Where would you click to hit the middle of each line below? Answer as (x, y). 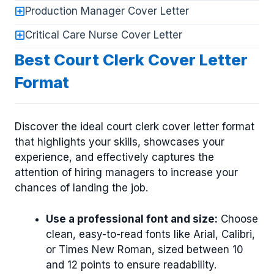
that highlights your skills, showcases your (120, 142)
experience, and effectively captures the (114, 157)
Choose (238, 219)
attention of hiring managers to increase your (126, 173)
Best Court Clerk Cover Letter (131, 59)
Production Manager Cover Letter (107, 11)
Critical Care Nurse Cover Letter (104, 35)
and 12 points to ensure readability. (131, 265)
